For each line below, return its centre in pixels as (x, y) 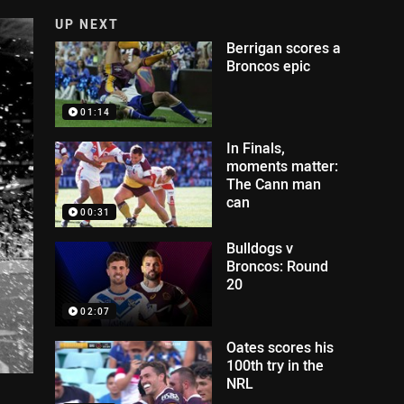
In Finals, (256, 147)
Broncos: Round (278, 266)
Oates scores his (280, 348)
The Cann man (274, 184)
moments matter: (283, 165)
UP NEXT (87, 24)
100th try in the (275, 366)
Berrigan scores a (284, 48)
